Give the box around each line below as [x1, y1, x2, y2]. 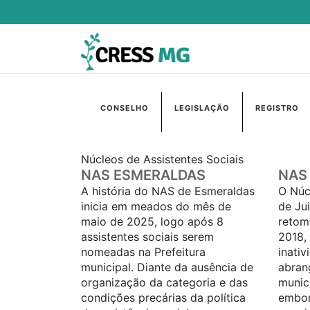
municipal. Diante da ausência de [81, 260, 253, 275]
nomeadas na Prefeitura [81, 245, 206, 259]
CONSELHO [100, 103, 149, 113]
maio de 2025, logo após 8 [81, 215, 224, 229]
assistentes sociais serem [81, 230, 214, 244]
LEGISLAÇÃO [174, 103, 230, 113]
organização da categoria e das [81, 275, 248, 290]
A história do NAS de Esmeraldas [81, 184, 255, 199]
